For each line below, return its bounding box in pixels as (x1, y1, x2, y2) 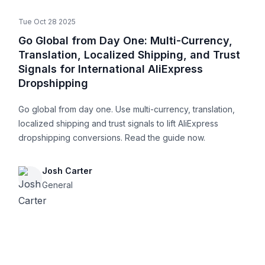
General (41, 180, 73, 190)
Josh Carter (41, 166, 92, 176)
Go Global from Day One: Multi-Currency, (18, 34, 232, 47)
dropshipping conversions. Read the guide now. (18, 132, 205, 143)
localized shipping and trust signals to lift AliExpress (18, 118, 218, 129)
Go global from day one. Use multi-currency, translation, (18, 104, 235, 115)
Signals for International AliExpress (18, 63, 203, 76)
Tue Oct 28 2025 (18, 17, 76, 27)
